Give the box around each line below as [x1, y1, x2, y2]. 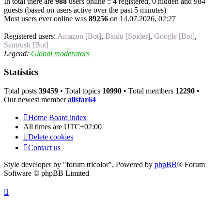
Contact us [28, 143, 61, 152]
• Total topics [58, 87, 102, 95]
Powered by [116, 160, 155, 169]
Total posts [4, 87, 39, 95]
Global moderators [31, 49, 90, 58]
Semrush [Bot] [4, 40, 48, 49]
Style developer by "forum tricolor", [4, 160, 116, 169]
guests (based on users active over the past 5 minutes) [4, 5, 166, 14]
